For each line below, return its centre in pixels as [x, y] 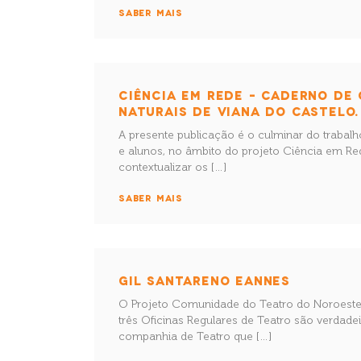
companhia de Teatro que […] [195, 336]
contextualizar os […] [172, 167]
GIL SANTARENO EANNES [204, 280]
